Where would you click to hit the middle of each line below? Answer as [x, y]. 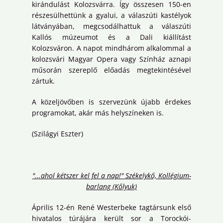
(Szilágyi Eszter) [57, 133]
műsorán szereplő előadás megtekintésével [111, 70]
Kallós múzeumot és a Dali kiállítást [111, 37]
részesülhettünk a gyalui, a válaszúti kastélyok [111, 15]
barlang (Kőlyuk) [111, 186]
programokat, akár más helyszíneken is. [98, 112]
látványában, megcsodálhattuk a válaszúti [111, 26]
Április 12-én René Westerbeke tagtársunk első [111, 207]
